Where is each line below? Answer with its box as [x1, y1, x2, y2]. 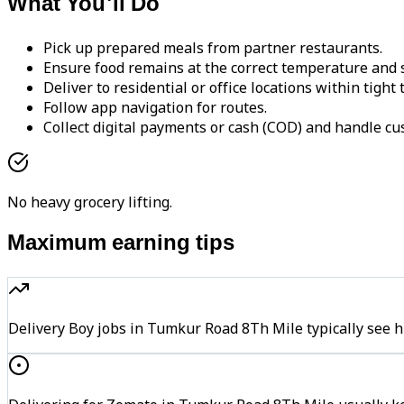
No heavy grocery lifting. [7, 191, 172, 212]
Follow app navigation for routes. [43, 96, 267, 117]
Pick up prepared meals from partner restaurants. [43, 37, 382, 58]
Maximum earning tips [7, 229, 234, 259]
